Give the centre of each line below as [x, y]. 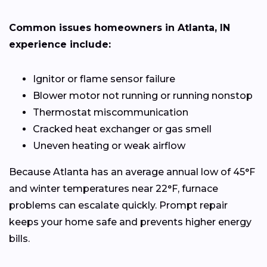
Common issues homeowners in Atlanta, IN [119, 28]
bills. [19, 239]
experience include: [60, 45]
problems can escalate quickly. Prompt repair [118, 206]
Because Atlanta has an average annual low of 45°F [132, 172]
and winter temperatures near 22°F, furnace [114, 189]
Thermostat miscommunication [111, 113]
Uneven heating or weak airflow [109, 146]
